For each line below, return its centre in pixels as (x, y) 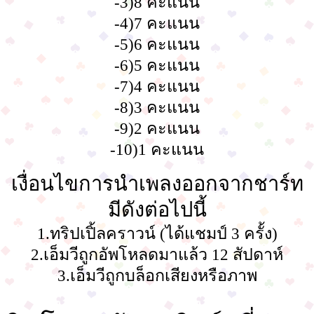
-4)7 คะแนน (157, 23)
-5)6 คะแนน (157, 45)
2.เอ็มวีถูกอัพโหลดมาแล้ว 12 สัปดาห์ (157, 255)
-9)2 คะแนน (157, 129)
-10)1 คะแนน (157, 150)
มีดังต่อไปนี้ (157, 210)
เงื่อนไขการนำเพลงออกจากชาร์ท (157, 184)
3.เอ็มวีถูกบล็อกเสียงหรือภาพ (157, 276)
